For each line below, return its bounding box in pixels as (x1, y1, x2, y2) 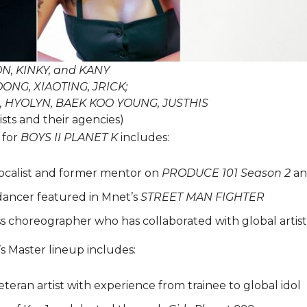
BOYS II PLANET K (21, 130, 118, 144)
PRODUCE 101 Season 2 (162, 166, 291, 180)
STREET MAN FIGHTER (140, 190, 265, 204)
